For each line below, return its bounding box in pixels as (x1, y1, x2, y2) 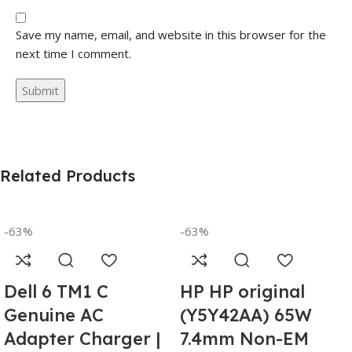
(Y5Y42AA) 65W (180, 304, 312, 327)
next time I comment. (16, 46, 131, 62)
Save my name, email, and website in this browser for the (16, 27, 326, 43)
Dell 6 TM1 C (4, 280, 108, 303)
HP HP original (180, 280, 305, 303)
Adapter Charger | (4, 328, 160, 350)
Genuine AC (4, 304, 104, 327)
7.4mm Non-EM (180, 328, 309, 350)
